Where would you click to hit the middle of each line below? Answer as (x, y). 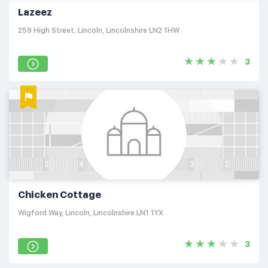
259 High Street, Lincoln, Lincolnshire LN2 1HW (99, 31)
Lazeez (35, 12)
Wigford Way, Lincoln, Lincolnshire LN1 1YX (91, 213)
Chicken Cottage (60, 195)
